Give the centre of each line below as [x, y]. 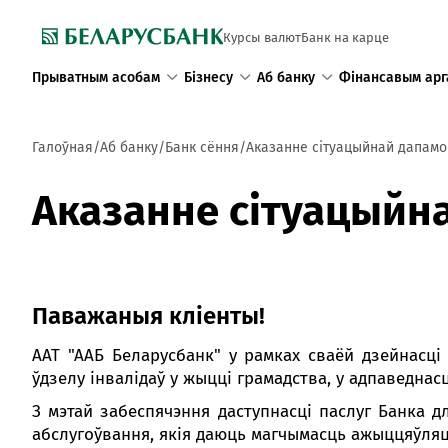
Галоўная [62, 147]
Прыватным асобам [96, 77]
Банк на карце [345, 37]
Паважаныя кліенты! [148, 316]
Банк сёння [202, 147]
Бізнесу [208, 77]
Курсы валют [262, 37]
